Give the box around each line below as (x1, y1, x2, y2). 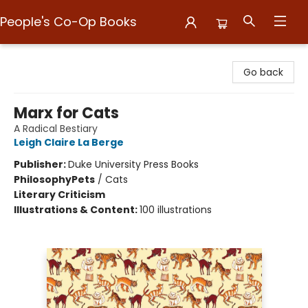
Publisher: (14, 157, 68, 171)
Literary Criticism (14, 188, 105, 201)
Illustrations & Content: (14, 203, 140, 217)
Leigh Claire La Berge (14, 135, 124, 149)
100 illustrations (140, 203, 212, 217)
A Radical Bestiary (14, 122, 98, 135)
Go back (243, 65, 283, 79)
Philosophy (14, 173, 71, 186)
